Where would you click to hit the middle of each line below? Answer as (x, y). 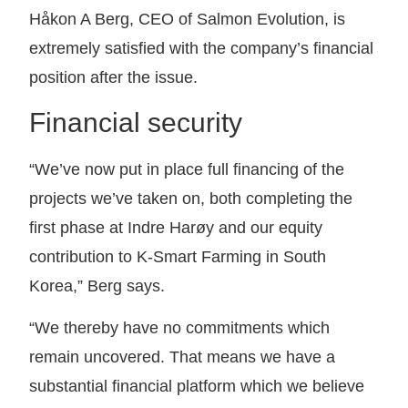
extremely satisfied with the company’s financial (202, 48)
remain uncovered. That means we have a (183, 357)
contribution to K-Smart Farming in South (178, 256)
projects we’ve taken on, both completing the (191, 198)
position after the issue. (114, 77)
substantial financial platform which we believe (197, 387)
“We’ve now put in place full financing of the (187, 169)
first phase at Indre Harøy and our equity (176, 227)
